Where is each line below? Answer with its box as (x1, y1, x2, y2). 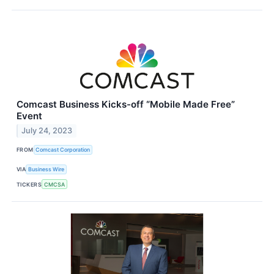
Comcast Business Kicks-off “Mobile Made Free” (17, 98, 235, 110)
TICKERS (17, 180, 42, 188)
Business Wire (28, 166, 65, 173)
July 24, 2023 (21, 126, 73, 136)
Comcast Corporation (35, 146, 91, 154)
